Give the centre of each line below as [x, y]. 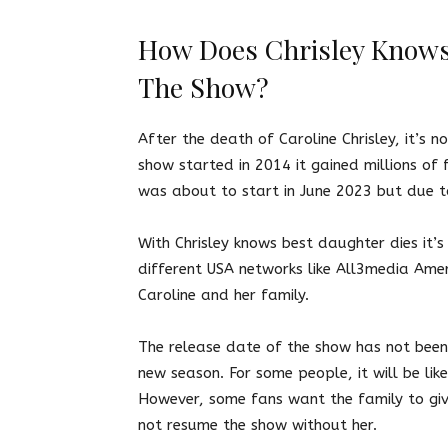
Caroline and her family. [226, 294]
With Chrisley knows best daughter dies [278, 242]
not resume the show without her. [260, 424]
